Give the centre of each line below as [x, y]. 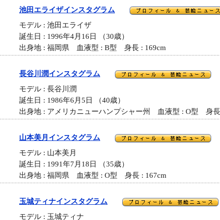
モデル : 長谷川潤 [52, 89]
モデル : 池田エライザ [59, 25]
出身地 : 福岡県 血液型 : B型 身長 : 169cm [93, 48]
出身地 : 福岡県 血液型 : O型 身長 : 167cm [93, 176]
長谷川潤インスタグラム [60, 74]
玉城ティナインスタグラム [63, 201]
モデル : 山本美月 [52, 153]
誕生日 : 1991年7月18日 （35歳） [74, 164]
